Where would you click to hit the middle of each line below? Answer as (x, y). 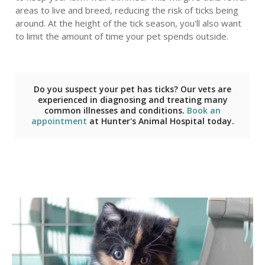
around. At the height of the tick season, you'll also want (128, 23)
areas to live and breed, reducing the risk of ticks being (127, 10)
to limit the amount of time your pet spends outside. (122, 36)
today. (219, 121)
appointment (59, 121)
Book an (204, 110)
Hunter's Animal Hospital (153, 121)
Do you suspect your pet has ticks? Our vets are (132, 89)
